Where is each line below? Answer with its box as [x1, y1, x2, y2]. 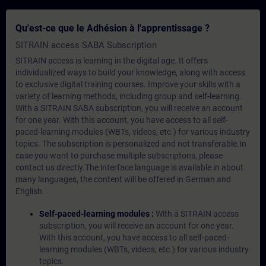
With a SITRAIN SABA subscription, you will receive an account [15, 103, 243, 113]
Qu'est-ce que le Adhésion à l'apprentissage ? [15, 23, 210, 34]
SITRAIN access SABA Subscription [15, 40, 157, 50]
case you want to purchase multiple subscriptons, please [15, 151, 223, 160]
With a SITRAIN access [156, 209, 239, 218]
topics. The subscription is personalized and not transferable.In [15, 139, 246, 148]
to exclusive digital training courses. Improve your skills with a [15, 80, 240, 89]
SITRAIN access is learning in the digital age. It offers [15, 56, 208, 65]
